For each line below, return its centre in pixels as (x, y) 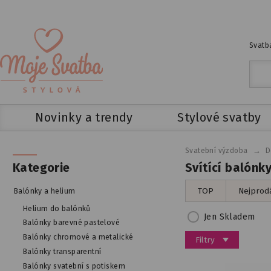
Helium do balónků (57, 208)
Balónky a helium (44, 191)
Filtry (205, 240)
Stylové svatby (219, 117)
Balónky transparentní (62, 252)
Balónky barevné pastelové (71, 223)
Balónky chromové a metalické (78, 237)
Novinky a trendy (84, 117)
